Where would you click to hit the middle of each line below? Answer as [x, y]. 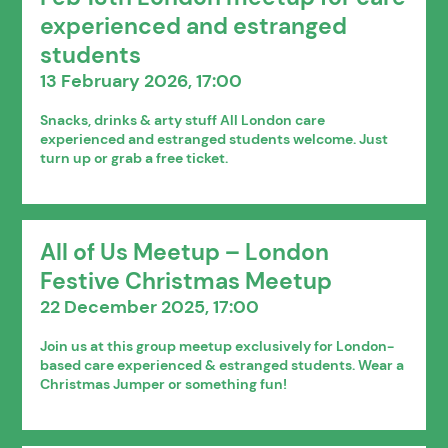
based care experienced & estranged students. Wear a [222, 364]
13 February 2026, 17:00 [141, 80]
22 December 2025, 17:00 [150, 306]
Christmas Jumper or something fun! [164, 383]
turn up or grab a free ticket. [134, 157]
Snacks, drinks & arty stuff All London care [183, 119]
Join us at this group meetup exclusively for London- [217, 345]
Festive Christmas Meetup [186, 281]
